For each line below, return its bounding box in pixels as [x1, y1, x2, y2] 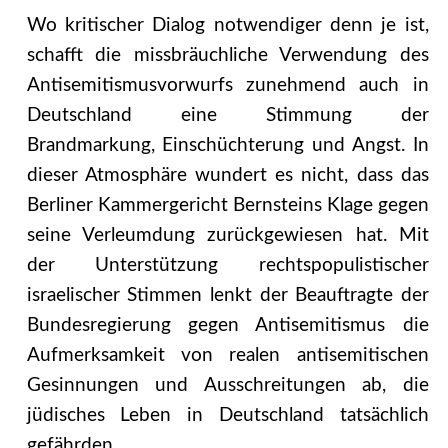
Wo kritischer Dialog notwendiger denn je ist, [26, 15, 429, 35]
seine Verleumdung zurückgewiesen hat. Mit [26, 225, 429, 245]
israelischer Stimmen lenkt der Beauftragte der [26, 285, 429, 305]
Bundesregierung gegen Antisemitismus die [26, 315, 429, 335]
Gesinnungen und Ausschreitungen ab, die [26, 375, 429, 395]
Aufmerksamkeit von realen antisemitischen [26, 345, 429, 365]
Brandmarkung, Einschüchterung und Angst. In [26, 135, 429, 155]
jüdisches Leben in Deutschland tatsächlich [26, 405, 429, 425]
